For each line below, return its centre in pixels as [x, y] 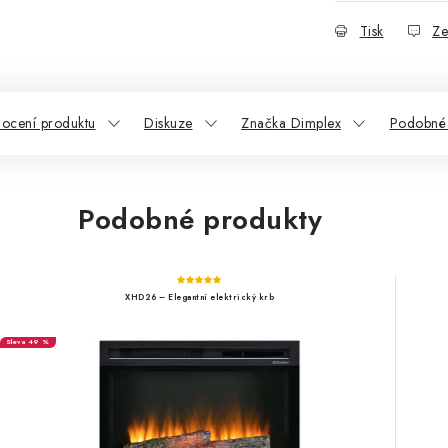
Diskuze [168, 123]
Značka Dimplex [291, 123]
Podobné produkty [200, 219]
